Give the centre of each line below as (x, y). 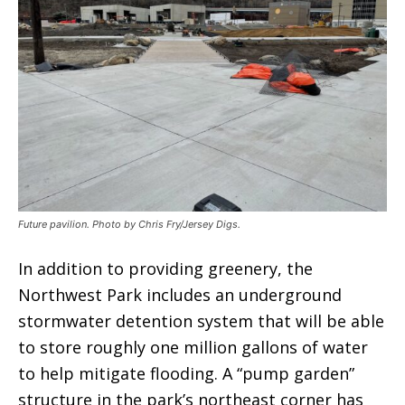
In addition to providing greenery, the (165, 269)
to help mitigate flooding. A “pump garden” (186, 374)
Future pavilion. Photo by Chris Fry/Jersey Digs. (129, 225)
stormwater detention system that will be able (201, 321)
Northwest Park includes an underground (180, 295)
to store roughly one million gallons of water (193, 348)
